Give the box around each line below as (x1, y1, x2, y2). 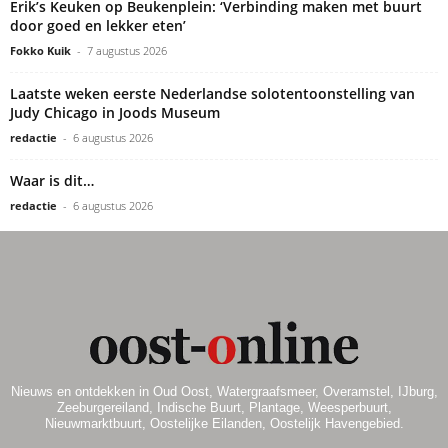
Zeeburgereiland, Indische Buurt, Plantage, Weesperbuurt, (56, 400, 392, 416)
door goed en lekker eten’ (10, 16, 186, 36)
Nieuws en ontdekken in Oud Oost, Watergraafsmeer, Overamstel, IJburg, (10, 384, 438, 400)
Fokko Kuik (10, 43, 71, 59)
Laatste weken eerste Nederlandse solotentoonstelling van (10, 84, 415, 104)
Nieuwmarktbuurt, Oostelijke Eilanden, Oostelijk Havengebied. (44, 416, 404, 432)
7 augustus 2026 (87, 43, 167, 59)
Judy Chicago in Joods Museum (10, 103, 220, 123)
